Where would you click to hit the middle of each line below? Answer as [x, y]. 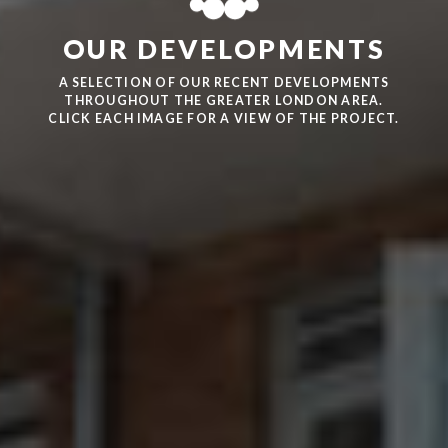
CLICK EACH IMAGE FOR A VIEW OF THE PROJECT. [224, 119]
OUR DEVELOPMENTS [224, 49]
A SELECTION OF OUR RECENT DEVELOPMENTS [224, 83]
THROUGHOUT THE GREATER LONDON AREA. [224, 101]
